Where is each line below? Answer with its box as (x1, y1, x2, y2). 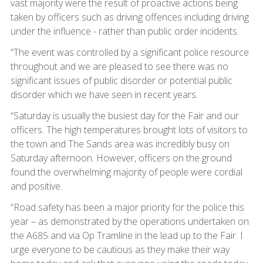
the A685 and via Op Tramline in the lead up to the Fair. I (10, 229, 243, 242)
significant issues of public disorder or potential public (10, 74, 232, 87)
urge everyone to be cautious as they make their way (10, 243, 230, 257)
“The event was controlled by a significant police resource (10, 46, 249, 59)
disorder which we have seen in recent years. (10, 88, 198, 102)
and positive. (10, 180, 62, 193)
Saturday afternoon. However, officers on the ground (10, 151, 232, 165)
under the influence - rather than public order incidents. (10, 25, 239, 38)
